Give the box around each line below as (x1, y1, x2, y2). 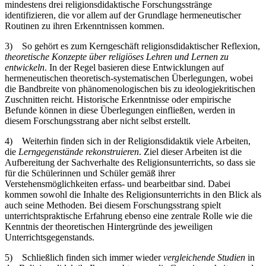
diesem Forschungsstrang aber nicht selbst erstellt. (5, 116, 191, 126)
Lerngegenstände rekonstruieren (18, 147, 139, 157)
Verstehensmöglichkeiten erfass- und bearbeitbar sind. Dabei (5, 179, 230, 189)
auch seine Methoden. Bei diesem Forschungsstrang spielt (5, 200, 221, 211)
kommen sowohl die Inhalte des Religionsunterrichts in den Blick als (5, 189, 261, 200)
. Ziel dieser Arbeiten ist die (139, 147, 242, 157)
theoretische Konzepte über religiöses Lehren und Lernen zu (5, 52, 229, 62)
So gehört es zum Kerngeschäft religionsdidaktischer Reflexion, (22, 41, 260, 52)
